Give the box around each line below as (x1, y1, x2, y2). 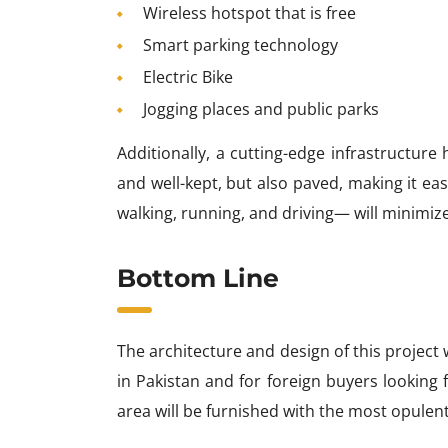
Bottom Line (117, 262, 279, 293)
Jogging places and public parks (143, 97, 379, 120)
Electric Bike (143, 65, 233, 88)
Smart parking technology (143, 33, 338, 56)
